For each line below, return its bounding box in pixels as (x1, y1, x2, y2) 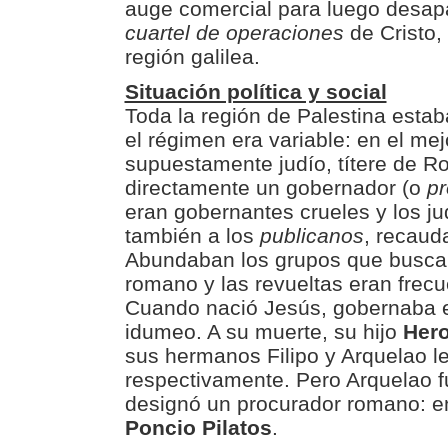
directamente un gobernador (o (124, 176, 427, 199)
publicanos (259, 224, 364, 247)
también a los (124, 224, 260, 247)
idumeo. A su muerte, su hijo (124, 320, 403, 343)
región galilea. (124, 45, 260, 68)
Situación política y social (124, 80, 387, 103)
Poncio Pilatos (124, 416, 272, 439)
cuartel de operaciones (124, 21, 344, 44)
